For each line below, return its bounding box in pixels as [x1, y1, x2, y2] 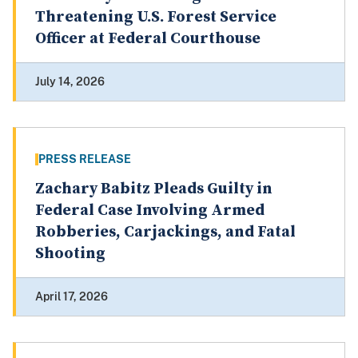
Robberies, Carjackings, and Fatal [35, 222, 296, 243]
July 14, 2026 [35, 75, 105, 89]
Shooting [35, 244, 105, 265]
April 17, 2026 [35, 290, 108, 304]
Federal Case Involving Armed [35, 201, 265, 221]
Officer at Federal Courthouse [35, 29, 261, 50]
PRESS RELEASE [38, 153, 131, 166]
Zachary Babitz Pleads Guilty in [35, 179, 272, 200]
